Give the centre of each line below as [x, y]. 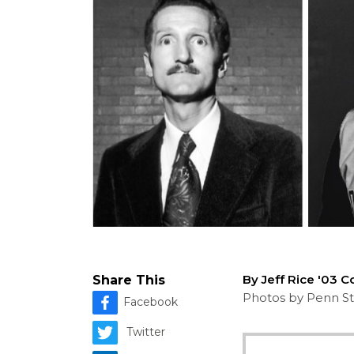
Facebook [151, 301]
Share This [129, 281]
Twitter [146, 331]
